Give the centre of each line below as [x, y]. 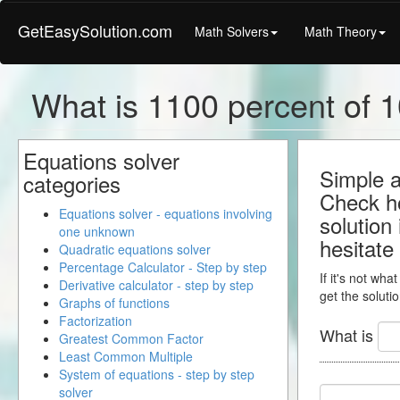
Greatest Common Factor [131, 338]
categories [72, 183]
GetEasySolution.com [95, 30]
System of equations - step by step [157, 374]
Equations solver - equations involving [166, 213]
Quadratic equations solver [135, 249]
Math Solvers [232, 31]
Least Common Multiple [126, 356]
